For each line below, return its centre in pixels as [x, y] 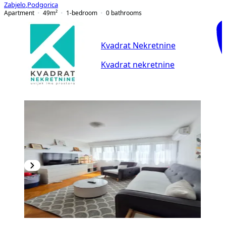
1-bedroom [82, 13]
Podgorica [43, 5]
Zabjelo [15, 5]
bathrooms [126, 13]
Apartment [19, 13]
